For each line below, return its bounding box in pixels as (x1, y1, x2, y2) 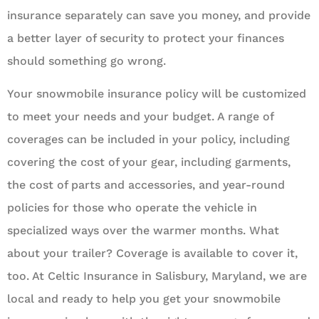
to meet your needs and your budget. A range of (7, 110, 273, 124)
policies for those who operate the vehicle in (7, 201, 257, 215)
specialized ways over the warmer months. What (7, 224, 279, 238)
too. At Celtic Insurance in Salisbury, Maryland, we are (7, 269, 307, 283)
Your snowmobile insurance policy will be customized (7, 87, 306, 101)
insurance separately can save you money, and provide (7, 9, 310, 23)
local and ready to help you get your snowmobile (7, 292, 281, 306)
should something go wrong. (7, 54, 166, 68)
